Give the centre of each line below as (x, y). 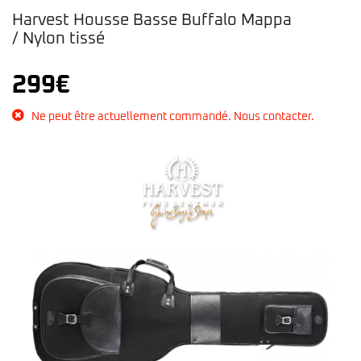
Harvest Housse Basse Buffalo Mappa (152, 21)
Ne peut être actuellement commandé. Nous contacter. (172, 117)
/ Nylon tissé (58, 39)
